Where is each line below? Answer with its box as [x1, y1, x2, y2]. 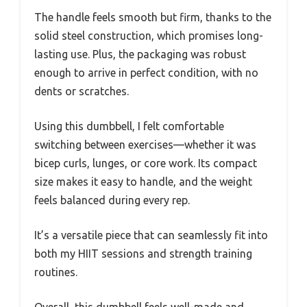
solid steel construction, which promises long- [34, 29, 263, 42]
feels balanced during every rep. [34, 194, 190, 207]
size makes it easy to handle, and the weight [34, 175, 252, 188]
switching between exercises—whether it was [34, 138, 256, 151]
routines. [34, 266, 77, 279]
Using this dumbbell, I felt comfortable [34, 120, 224, 133]
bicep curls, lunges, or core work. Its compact [34, 157, 257, 170]
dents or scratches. [34, 85, 129, 98]
